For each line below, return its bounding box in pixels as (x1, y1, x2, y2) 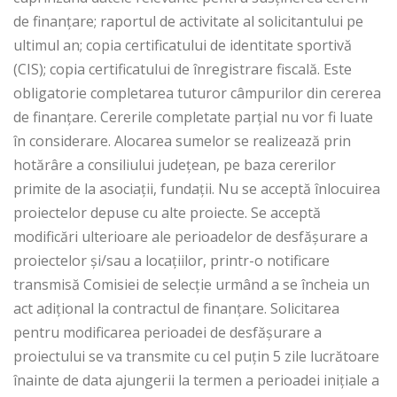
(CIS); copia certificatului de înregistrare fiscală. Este (13, 59, 352, 80)
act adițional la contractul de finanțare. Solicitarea (13, 299, 339, 319)
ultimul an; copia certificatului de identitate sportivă (13, 35, 352, 56)
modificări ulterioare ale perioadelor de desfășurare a (13, 227, 368, 247)
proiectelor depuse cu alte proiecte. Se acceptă (13, 203, 321, 223)
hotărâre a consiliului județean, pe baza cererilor (13, 155, 336, 175)
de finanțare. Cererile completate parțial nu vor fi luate (13, 107, 373, 128)
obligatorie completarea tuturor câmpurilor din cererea (13, 83, 381, 104)
